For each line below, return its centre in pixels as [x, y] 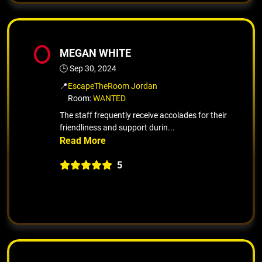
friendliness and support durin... [117, 127]
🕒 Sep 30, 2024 [88, 68]
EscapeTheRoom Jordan [113, 86]
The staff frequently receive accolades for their [143, 115]
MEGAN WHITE [95, 53]
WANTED [109, 98]
